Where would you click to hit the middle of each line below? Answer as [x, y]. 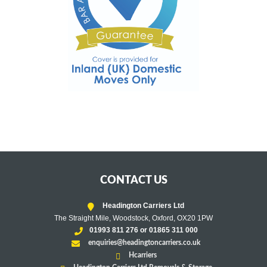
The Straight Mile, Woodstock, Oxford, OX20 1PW [133, 218]
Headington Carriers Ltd [142, 206]
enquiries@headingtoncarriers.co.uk [144, 243]
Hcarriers [142, 255]
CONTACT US [133, 181]
